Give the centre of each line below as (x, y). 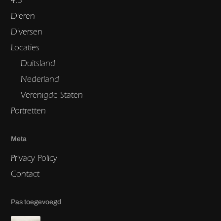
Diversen (27, 31)
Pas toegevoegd (36, 202)
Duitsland (38, 63)
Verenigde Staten (52, 94)
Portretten (29, 110)
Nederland (40, 78)
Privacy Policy (34, 157)
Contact (25, 173)
